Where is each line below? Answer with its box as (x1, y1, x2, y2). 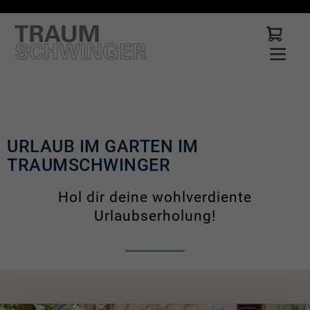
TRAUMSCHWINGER (7, 155, 170, 175)
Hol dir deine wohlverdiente (58, 189, 252, 206)
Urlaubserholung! (94, 208, 216, 224)
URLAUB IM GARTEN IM (7, 136, 199, 156)
